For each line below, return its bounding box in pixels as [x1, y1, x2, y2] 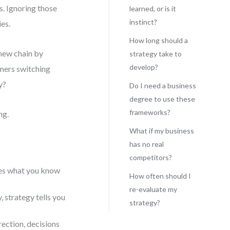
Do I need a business [129, 81, 196, 90]
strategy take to [129, 49, 182, 58]
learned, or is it [129, 4, 176, 13]
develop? [129, 63, 158, 71]
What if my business [129, 126, 194, 135]
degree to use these [129, 94, 195, 103]
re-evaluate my [129, 185, 177, 194]
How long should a [129, 36, 188, 45]
